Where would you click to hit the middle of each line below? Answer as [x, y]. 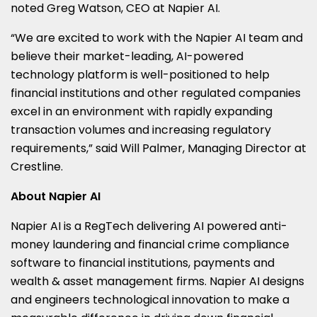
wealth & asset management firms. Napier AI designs [157, 281]
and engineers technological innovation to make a [150, 299]
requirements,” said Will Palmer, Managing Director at [158, 148]
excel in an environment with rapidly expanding [142, 111]
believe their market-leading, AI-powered [127, 56]
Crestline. [37, 166]
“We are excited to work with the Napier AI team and [157, 38]
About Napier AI [56, 196]
